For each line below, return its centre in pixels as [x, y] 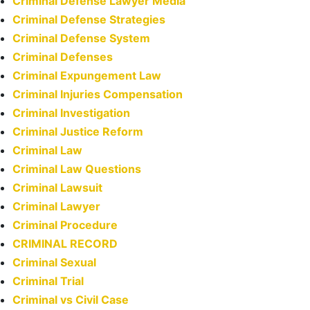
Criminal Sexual [54, 263]
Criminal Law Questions [77, 169]
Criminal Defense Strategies [89, 20]
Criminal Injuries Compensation [98, 94]
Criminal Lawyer [56, 207]
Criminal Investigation [71, 113]
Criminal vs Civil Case [71, 300]
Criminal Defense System [81, 38]
